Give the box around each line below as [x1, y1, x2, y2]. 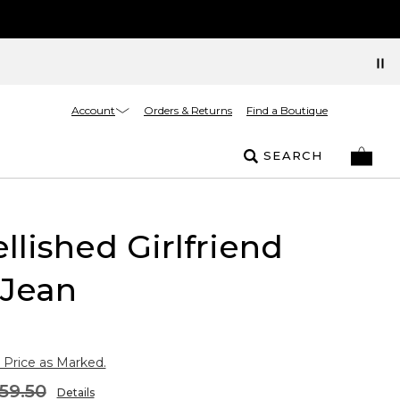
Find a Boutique [246, 104, 328, 117]
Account [71, 103, 115, 117]
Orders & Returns [144, 104, 232, 117]
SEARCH [263, 148, 322, 162]
